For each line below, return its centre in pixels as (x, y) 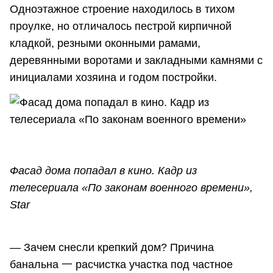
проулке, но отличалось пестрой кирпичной (121, 27)
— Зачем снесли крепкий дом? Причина (112, 247)
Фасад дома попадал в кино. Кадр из (103, 171)
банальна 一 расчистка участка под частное (121, 264)
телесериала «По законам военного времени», (131, 188)
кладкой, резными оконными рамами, (105, 44)
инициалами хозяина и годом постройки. (115, 78)
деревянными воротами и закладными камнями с (136, 61)
